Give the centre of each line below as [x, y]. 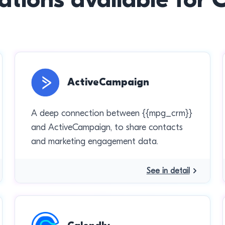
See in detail [168, 171]
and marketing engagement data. [95, 141]
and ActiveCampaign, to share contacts [107, 127]
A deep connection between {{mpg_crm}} [112, 113]
